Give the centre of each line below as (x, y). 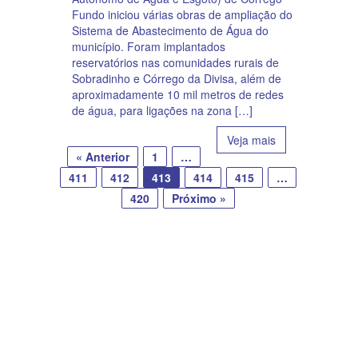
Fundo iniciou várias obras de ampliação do (182, 15)
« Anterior (102, 157)
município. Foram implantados (149, 47)
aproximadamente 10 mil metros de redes (178, 95)
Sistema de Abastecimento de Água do (170, 31)
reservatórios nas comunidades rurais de (175, 63)
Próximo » (199, 199)
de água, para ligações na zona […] (162, 111)
